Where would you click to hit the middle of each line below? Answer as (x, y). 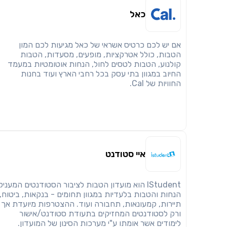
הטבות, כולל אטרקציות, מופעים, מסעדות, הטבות (101, 54)
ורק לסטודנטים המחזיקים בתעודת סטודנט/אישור (100, 214)
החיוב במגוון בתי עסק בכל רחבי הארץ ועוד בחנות (101, 74)
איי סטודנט (125, 154)
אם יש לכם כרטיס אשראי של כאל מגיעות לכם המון (100, 45)
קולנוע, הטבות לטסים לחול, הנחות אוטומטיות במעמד (94, 64)
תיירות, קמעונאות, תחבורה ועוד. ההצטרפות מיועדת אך (91, 204)
